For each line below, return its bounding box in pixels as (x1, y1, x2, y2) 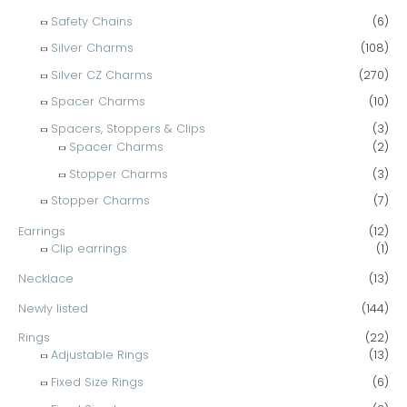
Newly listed (18, 300, 88, 316)
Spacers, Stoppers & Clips (51, 121, 205, 137)
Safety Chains (51, 13, 133, 29)
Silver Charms (51, 40, 134, 56)
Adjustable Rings (51, 347, 149, 363)
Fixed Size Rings (51, 373, 144, 390)
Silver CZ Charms (51, 66, 153, 83)
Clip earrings (51, 240, 127, 256)
